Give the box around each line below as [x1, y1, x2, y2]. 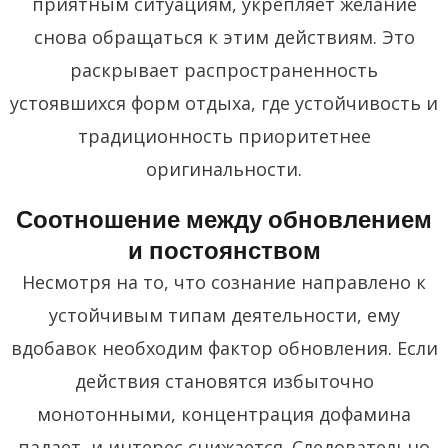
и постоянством [127, 233, 321, 267]
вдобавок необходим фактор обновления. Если [10, 335, 438, 360]
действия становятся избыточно [74, 368, 374, 393]
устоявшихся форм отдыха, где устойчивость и [10, 90, 438, 115]
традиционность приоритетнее [77, 123, 371, 148]
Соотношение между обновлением [16, 202, 432, 236]
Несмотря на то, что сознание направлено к [22, 269, 426, 294]
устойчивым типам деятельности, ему [48, 302, 400, 327]
